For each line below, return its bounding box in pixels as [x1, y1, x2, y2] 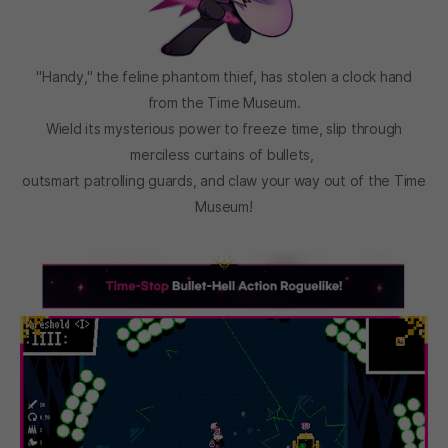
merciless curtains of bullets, [130, 145, 318, 163]
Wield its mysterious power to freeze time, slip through [45, 119, 403, 137]
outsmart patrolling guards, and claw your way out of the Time [22, 171, 426, 189]
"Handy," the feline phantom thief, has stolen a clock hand [36, 67, 412, 85]
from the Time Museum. [147, 93, 301, 111]
